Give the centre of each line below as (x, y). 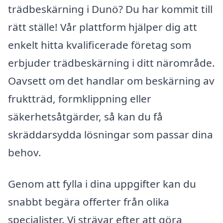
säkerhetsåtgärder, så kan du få (85, 116)
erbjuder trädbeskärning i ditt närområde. (111, 62)
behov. (25, 152)
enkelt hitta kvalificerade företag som (100, 45)
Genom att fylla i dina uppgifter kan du (102, 184)
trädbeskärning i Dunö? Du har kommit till (110, 9)
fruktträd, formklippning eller (80, 98)
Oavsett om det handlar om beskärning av (111, 80)
